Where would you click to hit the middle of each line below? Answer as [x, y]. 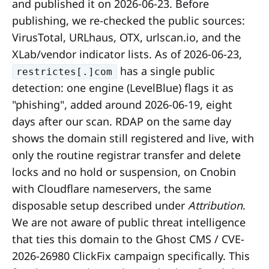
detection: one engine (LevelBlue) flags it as [123, 87]
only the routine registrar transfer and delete [126, 155]
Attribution [215, 205]
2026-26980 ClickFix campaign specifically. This [131, 255]
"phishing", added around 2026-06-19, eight [122, 104]
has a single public [166, 71]
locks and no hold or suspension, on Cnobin [124, 171]
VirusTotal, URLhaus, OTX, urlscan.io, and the [126, 37]
